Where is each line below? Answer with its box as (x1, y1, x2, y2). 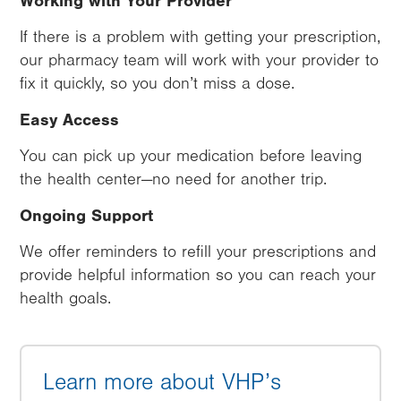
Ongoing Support (20, 205, 158, 226)
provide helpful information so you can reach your (20, 265, 376, 285)
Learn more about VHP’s (43, 369, 281, 396)
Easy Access (20, 109, 124, 130)
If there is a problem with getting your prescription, (20, 27, 380, 47)
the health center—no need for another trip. (20, 169, 327, 189)
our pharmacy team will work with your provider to (20, 50, 379, 70)
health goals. (20, 288, 111, 308)
